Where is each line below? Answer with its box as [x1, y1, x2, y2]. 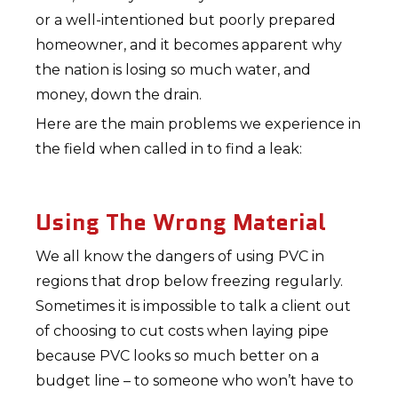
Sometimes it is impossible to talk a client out [36, 298, 352, 314]
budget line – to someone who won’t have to [36, 372, 354, 389]
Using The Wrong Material [36, 205, 327, 239]
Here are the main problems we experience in [36, 115, 362, 132]
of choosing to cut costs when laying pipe [36, 322, 330, 339]
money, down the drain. [36, 86, 203, 103]
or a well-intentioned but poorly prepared [36, 12, 337, 28]
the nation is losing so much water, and [36, 61, 312, 78]
